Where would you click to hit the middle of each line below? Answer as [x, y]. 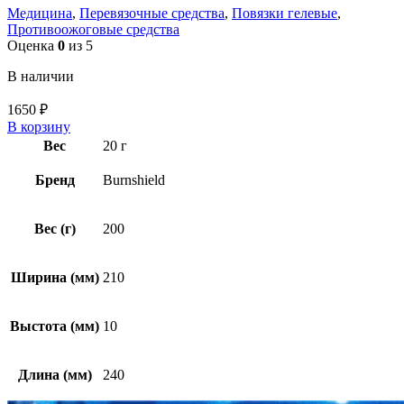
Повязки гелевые [285, 14]
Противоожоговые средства [93, 30]
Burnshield [134, 180]
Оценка [32, 46]
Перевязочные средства [152, 14]
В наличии [41, 77]
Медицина [40, 14]
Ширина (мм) [55, 278]
